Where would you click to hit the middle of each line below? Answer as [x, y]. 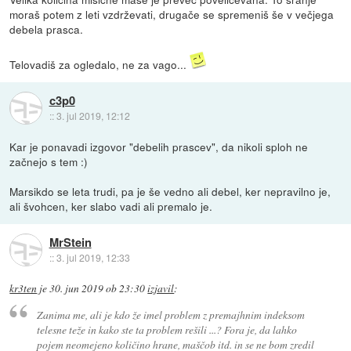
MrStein [70, 242]
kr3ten [24, 289]
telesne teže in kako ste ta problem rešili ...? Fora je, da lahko [166, 329]
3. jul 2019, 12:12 [93, 115]
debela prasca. [47, 29]
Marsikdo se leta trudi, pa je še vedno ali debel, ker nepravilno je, [170, 192]
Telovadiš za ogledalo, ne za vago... [100, 65]
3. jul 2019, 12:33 [93, 257]
